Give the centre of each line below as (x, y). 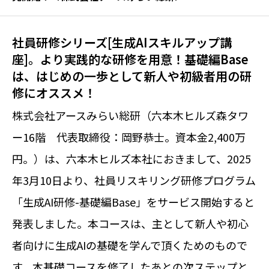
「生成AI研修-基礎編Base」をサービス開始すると (133, 202)
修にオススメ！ (54, 93)
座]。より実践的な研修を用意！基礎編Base (130, 59)
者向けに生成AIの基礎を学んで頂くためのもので (130, 245)
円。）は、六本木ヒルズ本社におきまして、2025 (131, 159)
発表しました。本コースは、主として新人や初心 (130, 224)
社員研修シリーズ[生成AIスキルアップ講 (122, 43)
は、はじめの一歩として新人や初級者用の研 (132, 76)
